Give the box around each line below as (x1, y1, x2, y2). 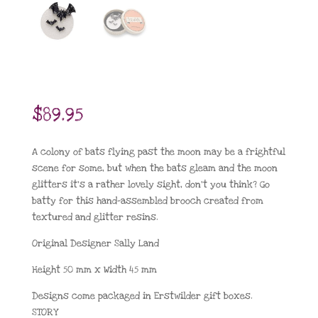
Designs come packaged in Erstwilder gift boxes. (31, 289, 253, 302)
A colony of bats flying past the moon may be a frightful (31, 145, 285, 158)
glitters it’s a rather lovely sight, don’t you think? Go (31, 177, 270, 191)
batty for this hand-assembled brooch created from (31, 194, 263, 207)
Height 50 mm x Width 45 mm (31, 263, 157, 276)
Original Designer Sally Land (31, 236, 159, 250)
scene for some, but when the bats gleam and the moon (31, 161, 278, 175)
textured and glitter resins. (31, 210, 158, 224)
